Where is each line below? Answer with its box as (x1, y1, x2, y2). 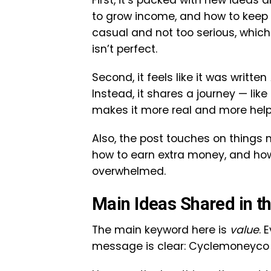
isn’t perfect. (92, 42, 157, 56)
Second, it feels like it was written (92, 70, 270, 85)
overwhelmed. (92, 164, 166, 178)
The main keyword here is (92, 223, 230, 237)
